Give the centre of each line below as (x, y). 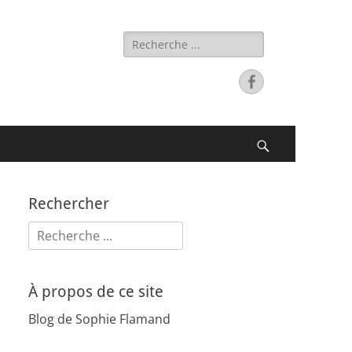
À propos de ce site (96, 291)
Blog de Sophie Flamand (99, 319)
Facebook (289, 81)
